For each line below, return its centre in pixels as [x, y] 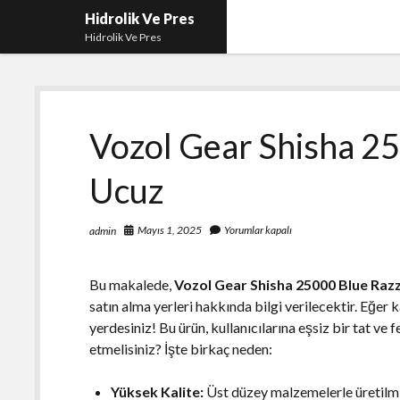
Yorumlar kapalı [258, 230]
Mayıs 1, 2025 [170, 230]
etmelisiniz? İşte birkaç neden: [181, 348]
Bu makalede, [132, 284]
